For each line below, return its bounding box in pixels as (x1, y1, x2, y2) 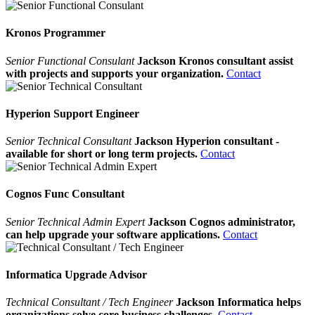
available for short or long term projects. (6, 148, 198, 160)
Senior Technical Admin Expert (6, 215, 145, 228)
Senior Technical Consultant (6, 135, 131, 148)
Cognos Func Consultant (6, 188, 124, 200)
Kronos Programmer (6, 27, 105, 39)
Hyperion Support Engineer (6, 107, 139, 120)
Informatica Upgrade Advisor (6, 268, 147, 281)
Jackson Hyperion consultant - (134, 135, 279, 148)
